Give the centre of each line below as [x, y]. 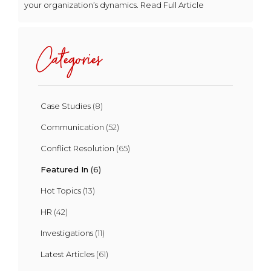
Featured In [64, 169]
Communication [72, 127]
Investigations [67, 233]
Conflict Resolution [77, 148]
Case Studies [66, 106]
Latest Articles [67, 254]
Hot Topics [61, 190]
